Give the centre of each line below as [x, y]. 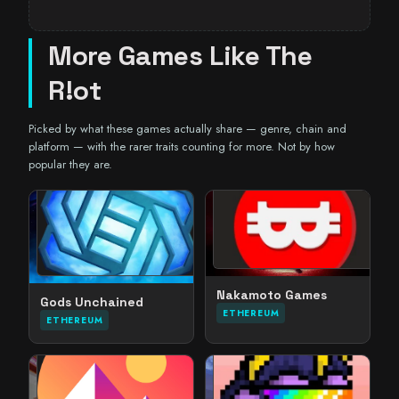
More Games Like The [180, 56]
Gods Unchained [92, 301]
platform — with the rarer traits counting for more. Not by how [182, 147]
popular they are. [70, 165]
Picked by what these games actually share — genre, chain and [187, 129]
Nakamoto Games [272, 295]
